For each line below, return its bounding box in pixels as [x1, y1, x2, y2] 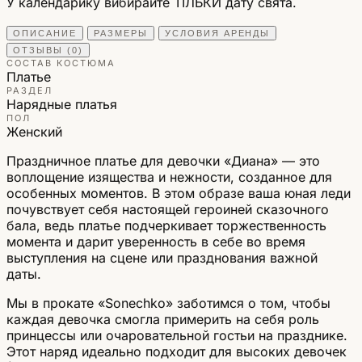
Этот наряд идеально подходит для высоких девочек [6, 343, 347, 360]
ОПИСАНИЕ [13, 27, 77, 38]
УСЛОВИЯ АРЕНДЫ [164, 27, 271, 38]
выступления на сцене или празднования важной [6, 249, 318, 266]
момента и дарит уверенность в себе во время [6, 233, 305, 250]
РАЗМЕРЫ [93, 27, 148, 38]
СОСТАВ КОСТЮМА [6, 57, 116, 69]
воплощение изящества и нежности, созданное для [6, 168, 332, 185]
